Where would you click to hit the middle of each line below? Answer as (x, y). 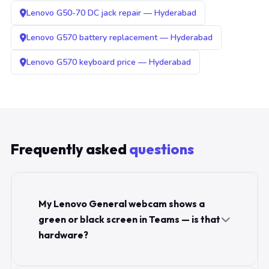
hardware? (63, 235)
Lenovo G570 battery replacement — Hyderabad (119, 38)
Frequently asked (70, 150)
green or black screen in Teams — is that (129, 219)
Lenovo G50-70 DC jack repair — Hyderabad (111, 13)
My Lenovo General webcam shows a (122, 204)
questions (162, 150)
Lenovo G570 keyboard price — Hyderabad (109, 62)
